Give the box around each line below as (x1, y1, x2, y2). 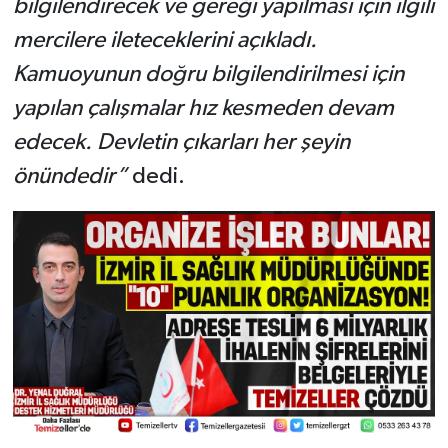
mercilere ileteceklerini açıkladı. (12, 29, 317, 53)
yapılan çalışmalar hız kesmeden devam (12, 97, 394, 121)
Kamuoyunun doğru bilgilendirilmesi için (12, 63, 404, 87)
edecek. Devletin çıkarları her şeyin (12, 131, 350, 155)
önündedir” (12, 165, 127, 189)
